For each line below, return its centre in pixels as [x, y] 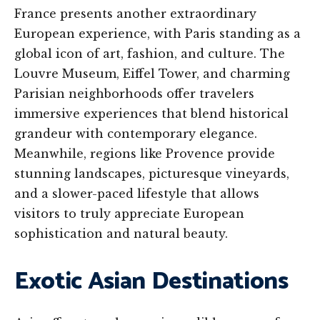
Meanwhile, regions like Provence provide [145, 154]
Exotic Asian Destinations [151, 282]
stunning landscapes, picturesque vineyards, [152, 174]
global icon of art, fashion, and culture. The [150, 54]
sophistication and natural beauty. [121, 234]
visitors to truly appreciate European [129, 214]
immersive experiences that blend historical [151, 114]
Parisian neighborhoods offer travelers [134, 94]
